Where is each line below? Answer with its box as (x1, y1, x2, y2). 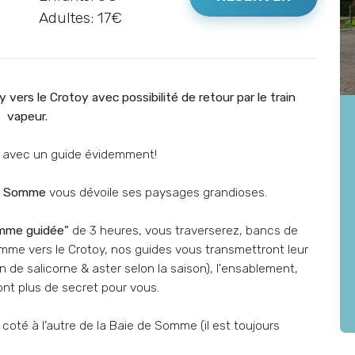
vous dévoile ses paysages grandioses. (46, 185, 267, 200)
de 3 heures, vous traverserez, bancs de (69, 223, 298, 238)
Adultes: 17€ (39, 9, 122, 27)
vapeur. (6, 109, 48, 124)
